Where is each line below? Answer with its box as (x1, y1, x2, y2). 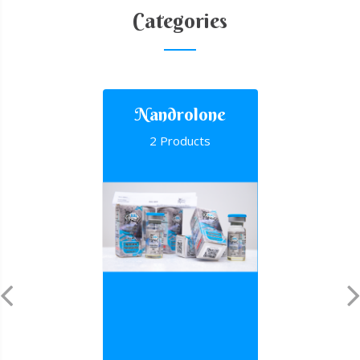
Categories (133, 8, 227, 34)
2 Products (149, 133, 211, 149)
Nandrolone (134, 103, 226, 125)
